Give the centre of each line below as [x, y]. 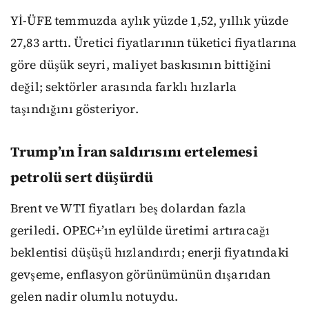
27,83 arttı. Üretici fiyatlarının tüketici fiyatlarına [154, 42]
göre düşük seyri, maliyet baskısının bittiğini [141, 64]
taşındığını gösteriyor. [74, 109]
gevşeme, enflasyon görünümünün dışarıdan [141, 274]
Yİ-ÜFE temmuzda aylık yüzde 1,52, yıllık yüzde [150, 20]
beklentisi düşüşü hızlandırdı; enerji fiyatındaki [150, 252]
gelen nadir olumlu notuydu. [94, 296]
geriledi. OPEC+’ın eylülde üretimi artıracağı [140, 230]
